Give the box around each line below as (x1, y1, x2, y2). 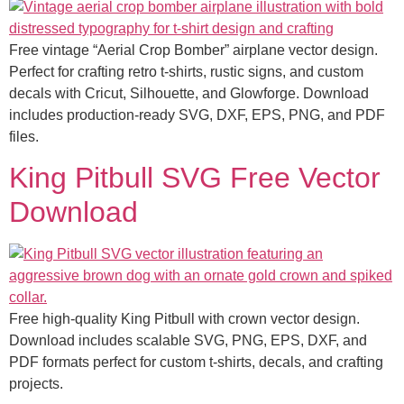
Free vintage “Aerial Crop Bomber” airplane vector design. (9, 41, 378, 58)
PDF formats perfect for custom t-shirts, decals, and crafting (9, 354, 383, 371)
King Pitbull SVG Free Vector (9, 161, 381, 195)
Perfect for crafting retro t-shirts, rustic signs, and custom (9, 63, 363, 79)
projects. (9, 376, 63, 392)
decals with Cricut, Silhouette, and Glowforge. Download (9, 85, 369, 101)
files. (9, 128, 39, 144)
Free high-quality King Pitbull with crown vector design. (9, 311, 360, 327)
